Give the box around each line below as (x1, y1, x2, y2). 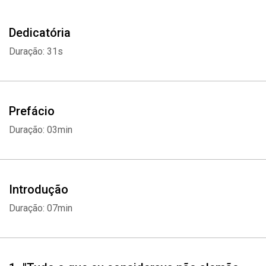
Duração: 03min (9, 124, 72, 135)
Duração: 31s (9, 46, 63, 57)
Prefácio (9, 104, 55, 118)
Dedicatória (9, 26, 71, 40)
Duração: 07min (9, 202, 72, 214)
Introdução (9, 182, 68, 197)
